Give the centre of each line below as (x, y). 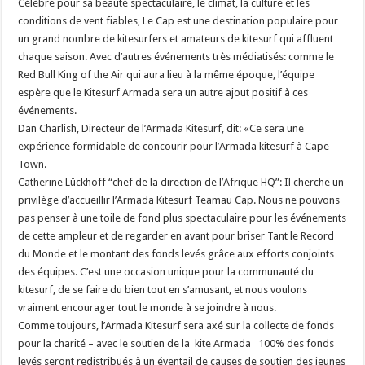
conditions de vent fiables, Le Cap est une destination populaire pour (178, 20)
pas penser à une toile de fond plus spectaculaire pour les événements (182, 218)
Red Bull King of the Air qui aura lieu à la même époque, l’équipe (167, 74)
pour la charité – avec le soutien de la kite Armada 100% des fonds (176, 343)
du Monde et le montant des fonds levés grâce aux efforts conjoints (176, 253)
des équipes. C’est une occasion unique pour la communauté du (166, 271)
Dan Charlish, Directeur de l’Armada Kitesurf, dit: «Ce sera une (161, 128)
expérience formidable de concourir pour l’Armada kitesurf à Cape (174, 146)
